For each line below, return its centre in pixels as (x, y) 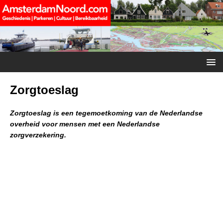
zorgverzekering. (38, 135)
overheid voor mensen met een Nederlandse (85, 124)
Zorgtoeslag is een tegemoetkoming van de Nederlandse (106, 113)
